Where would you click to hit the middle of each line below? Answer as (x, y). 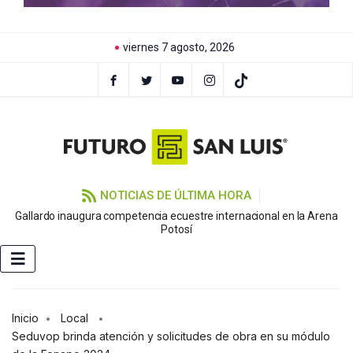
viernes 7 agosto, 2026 (178, 47)
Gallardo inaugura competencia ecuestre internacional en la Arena (176, 216)
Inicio (25, 318)
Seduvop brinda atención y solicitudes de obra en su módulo (171, 336)
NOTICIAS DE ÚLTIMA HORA (175, 196)
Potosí (176, 230)
